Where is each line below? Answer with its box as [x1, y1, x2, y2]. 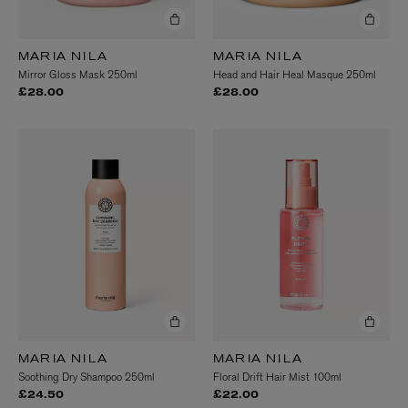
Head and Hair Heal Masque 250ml [213, 66, 376, 82]
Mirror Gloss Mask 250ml [18, 66, 138, 82]
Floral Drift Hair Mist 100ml [213, 369, 342, 384]
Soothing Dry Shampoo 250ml [18, 369, 155, 384]
